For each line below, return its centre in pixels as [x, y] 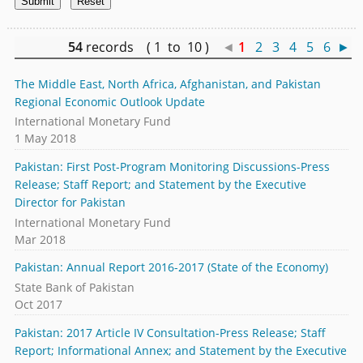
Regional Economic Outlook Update [109, 101]
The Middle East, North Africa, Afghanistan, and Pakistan [167, 83]
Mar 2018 [40, 239]
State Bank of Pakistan [74, 287]
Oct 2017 [38, 304]
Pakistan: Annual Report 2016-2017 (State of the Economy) [171, 267]
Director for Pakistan [70, 203]
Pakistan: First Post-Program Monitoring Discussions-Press [172, 167]
